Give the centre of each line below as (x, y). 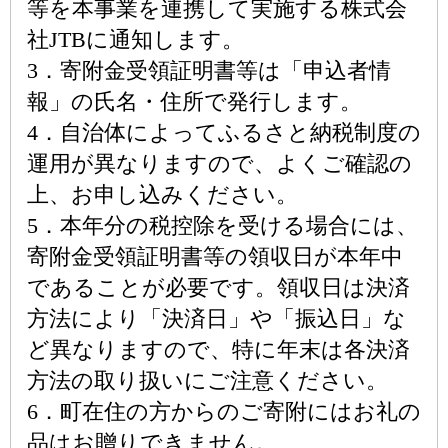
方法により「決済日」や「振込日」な (216, 318)
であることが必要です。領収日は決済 (218, 287)
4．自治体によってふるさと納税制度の (224, 132)
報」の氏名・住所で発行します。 (194, 101)
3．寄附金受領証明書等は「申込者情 (209, 70)
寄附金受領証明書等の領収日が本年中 (215, 256)
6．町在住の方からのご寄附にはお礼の (224, 411)
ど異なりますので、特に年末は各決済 (218, 349)
